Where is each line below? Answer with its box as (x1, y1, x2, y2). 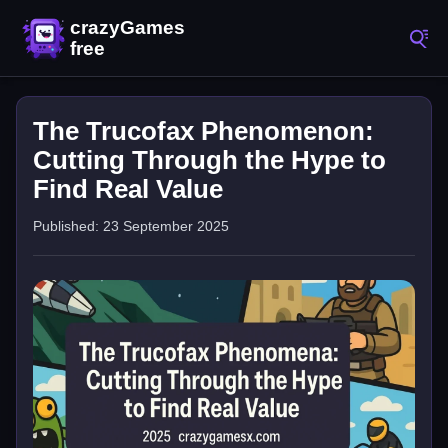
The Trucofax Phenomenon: (33, 116, 374, 146)
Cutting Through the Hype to (33, 145, 386, 175)
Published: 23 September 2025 (33, 218, 229, 234)
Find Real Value (33, 174, 223, 204)
